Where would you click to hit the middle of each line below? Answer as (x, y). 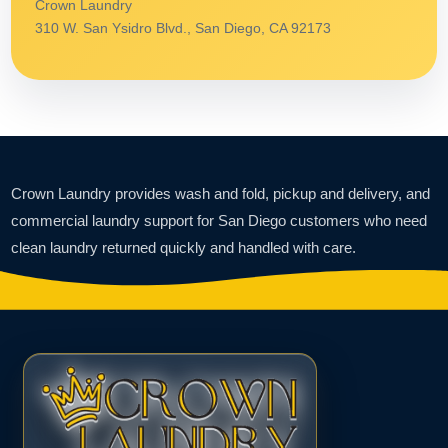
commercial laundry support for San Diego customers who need (219, 220)
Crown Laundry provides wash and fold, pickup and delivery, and (220, 193)
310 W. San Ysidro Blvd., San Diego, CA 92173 (183, 27)
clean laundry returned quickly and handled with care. (183, 247)
